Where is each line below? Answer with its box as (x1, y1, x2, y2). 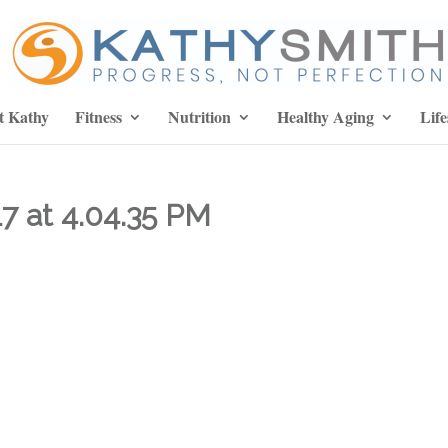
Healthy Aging (276, 105, 374, 128)
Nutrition (167, 105, 231, 128)
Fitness (74, 105, 122, 128)
